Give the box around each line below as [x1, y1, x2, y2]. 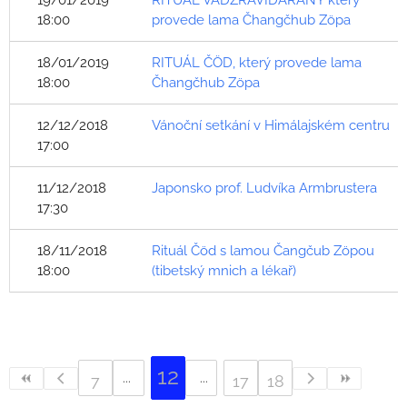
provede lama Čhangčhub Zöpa [152, 12, 351, 28]
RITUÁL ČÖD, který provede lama [152, 55, 362, 71]
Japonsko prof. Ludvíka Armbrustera [152, 180, 377, 196]
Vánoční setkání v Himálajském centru [152, 117, 390, 134]
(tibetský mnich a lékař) [152, 263, 296, 279]
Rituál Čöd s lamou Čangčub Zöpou [152, 243, 374, 259]
